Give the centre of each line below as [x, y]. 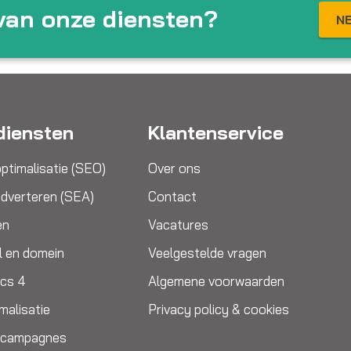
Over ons [174, 168]
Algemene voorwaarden [216, 281]
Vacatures [178, 224]
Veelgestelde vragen [207, 253]
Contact [172, 196]
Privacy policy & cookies [218, 309]
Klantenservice [215, 132]
